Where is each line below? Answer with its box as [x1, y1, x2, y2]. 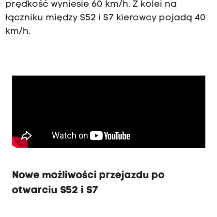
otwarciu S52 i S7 [12, 185, 98, 196]
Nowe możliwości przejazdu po [12, 170, 165, 181]
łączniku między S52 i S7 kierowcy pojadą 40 [5, 14, 206, 23]
